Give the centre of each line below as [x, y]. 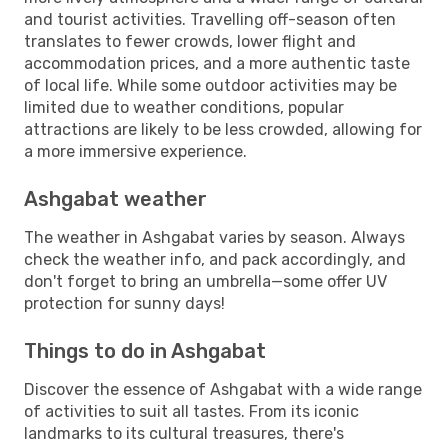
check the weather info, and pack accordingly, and [215, 259]
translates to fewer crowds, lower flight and [190, 41]
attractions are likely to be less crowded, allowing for [223, 129]
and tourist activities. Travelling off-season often [210, 19]
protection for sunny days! [124, 303]
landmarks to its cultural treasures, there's [184, 433]
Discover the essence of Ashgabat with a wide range [223, 389]
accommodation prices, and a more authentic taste [217, 63]
